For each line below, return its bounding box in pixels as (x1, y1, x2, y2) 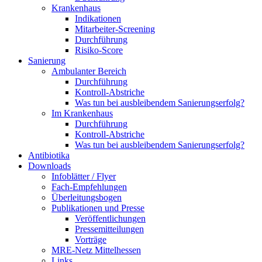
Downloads (28, 161, 71, 171)
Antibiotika (28, 150, 70, 161)
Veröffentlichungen (75, 213, 146, 224)
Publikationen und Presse (51, 203, 144, 213)
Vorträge (75, 235, 106, 245)
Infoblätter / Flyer (51, 171, 116, 182)
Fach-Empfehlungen (51, 182, 127, 192)
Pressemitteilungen (75, 224, 144, 235)
